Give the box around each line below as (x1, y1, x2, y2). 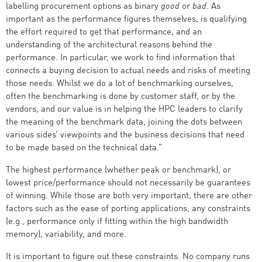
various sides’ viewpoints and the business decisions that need (6, 131, 244, 140)
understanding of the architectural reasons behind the (6, 41, 212, 50)
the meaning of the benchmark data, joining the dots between (6, 118, 242, 127)
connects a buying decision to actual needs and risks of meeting (6, 67, 250, 75)
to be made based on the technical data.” (6, 144, 163, 153)
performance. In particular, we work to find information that (6, 54, 235, 63)
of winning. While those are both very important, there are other (6, 192, 252, 201)
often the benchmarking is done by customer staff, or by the (6, 92, 235, 101)
